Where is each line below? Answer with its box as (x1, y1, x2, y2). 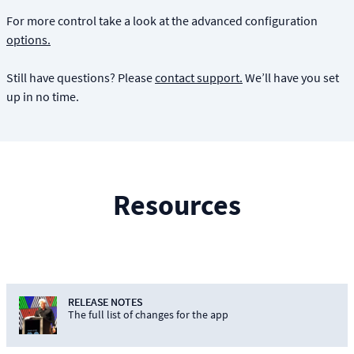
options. (6, 32, 51, 48)
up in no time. (6, 88, 79, 105)
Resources (113, 187, 241, 224)
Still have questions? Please (6, 70, 155, 86)
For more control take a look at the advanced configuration (6, 13, 318, 29)
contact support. (155, 70, 243, 86)
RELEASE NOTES (67, 295, 142, 309)
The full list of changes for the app (67, 307, 228, 322)
